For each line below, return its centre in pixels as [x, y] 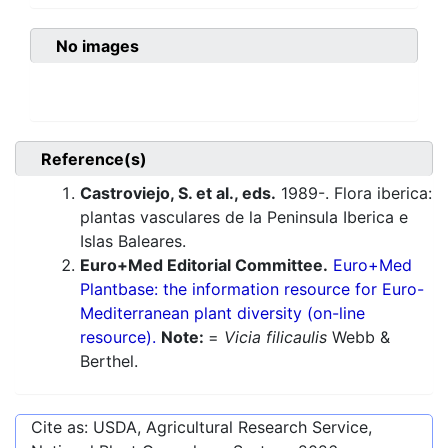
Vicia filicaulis [275, 337]
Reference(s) [94, 159]
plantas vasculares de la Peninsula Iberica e [244, 217]
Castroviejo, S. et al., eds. [178, 193]
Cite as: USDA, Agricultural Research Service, [201, 427]
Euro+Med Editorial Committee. [204, 265]
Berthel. [109, 361]
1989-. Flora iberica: [354, 193]
